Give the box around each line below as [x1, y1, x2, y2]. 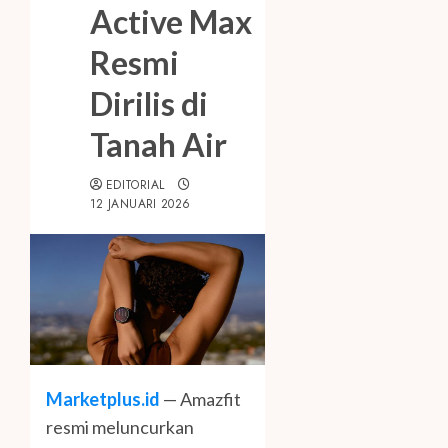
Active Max [90, 2, 252, 42]
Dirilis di [90, 84, 208, 124]
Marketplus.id [46, 387, 160, 410]
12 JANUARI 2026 [90, 195, 191, 214]
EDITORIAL [106, 176, 165, 195]
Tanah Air [90, 125, 227, 165]
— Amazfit [160, 387, 241, 410]
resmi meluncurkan [46, 415, 194, 438]
